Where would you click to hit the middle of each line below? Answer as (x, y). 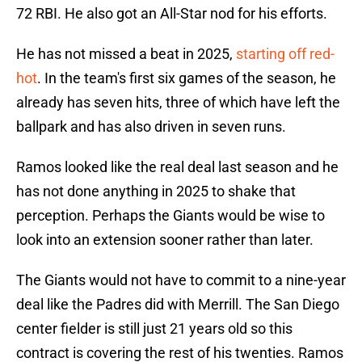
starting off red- (285, 54)
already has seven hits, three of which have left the (178, 103)
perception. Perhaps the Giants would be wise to (170, 216)
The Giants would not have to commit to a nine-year (181, 280)
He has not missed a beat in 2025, (126, 54)
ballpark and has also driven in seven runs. (151, 127)
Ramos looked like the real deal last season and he (177, 167)
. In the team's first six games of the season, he (187, 78)
